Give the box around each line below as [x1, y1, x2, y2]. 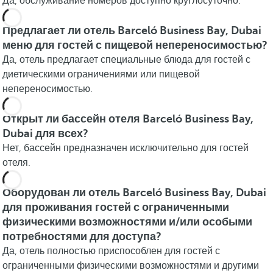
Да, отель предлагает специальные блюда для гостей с [2, 54, 250, 65]
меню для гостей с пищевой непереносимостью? [2, 39, 268, 51]
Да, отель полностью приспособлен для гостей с [2, 246, 220, 257]
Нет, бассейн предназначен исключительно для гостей [2, 143, 249, 154]
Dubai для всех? [2, 127, 88, 140]
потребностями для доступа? [2, 230, 161, 243]
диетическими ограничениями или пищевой [2, 69, 200, 80]
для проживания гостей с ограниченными [2, 201, 229, 213]
